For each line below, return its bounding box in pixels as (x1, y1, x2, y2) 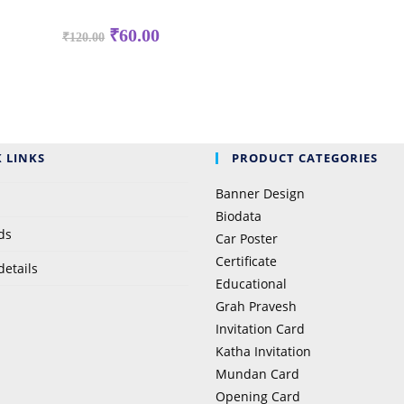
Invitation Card (216, 319, 305, 337)
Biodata (216, 207, 262, 225)
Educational (216, 274, 287, 292)
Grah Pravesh (216, 297, 297, 315)
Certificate (216, 252, 277, 270)
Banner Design (216, 184, 305, 202)
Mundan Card (216, 364, 299, 382)
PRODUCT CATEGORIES (232, 149, 378, 166)
